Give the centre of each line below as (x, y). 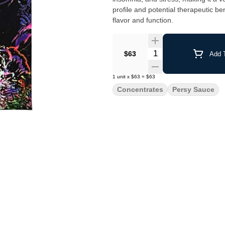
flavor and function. (143, 20)
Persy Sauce (193, 89)
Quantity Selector (178, 52)
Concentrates (140, 89)
